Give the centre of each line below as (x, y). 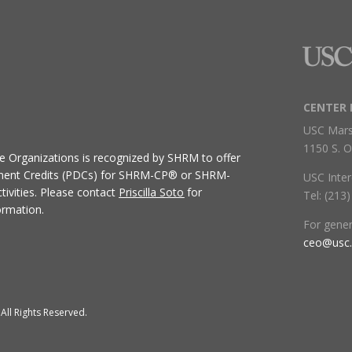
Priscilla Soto (152, 192)
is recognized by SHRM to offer (162, 158)
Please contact (78, 192)
